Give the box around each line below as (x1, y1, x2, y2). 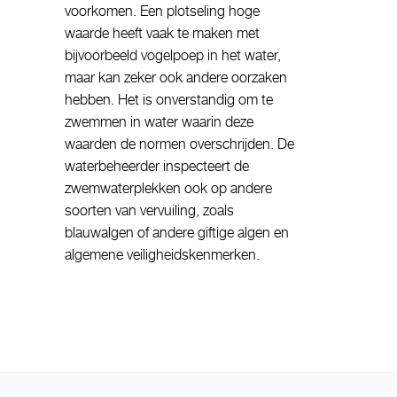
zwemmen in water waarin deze (65, 113, 253, 130)
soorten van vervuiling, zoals (65, 202, 234, 219)
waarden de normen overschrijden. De (65, 136, 294, 152)
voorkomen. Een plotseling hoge (65, 3, 260, 19)
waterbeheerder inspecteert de (65, 158, 249, 175)
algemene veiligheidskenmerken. (65, 246, 260, 263)
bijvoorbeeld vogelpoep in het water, (65, 47, 281, 64)
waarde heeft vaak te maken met (65, 25, 260, 42)
